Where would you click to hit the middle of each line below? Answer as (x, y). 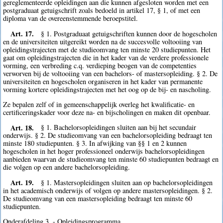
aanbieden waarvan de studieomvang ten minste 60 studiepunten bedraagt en (111, 159)
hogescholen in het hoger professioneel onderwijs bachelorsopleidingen (104, 151)
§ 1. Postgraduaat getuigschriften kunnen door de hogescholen (129, 33)
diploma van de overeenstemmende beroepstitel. (71, 18)
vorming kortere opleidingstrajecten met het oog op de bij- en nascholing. (107, 89)
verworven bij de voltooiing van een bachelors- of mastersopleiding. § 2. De (111, 73)
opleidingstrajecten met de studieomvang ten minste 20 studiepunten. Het (107, 49)
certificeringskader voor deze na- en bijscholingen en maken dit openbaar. (107, 112)
